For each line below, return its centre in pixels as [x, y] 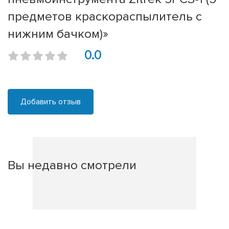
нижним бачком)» [58, 34]
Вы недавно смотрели [72, 165]
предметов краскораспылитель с [105, 17]
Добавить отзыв [51, 102]
